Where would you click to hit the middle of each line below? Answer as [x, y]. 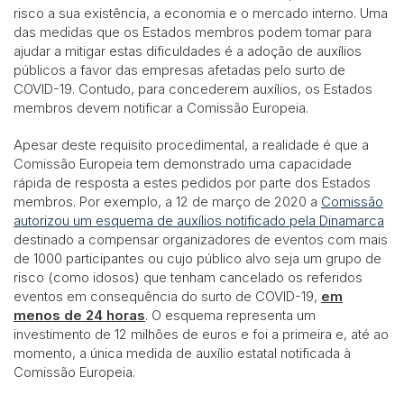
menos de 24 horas [79, 315]
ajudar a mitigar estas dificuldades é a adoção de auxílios [188, 50]
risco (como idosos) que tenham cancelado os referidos [188, 277]
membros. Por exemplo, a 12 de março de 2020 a [167, 201]
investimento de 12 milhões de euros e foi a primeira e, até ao [201, 334]
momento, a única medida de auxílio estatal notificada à [182, 353]
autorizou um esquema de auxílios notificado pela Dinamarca [199, 220]
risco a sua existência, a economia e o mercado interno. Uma [201, 13]
